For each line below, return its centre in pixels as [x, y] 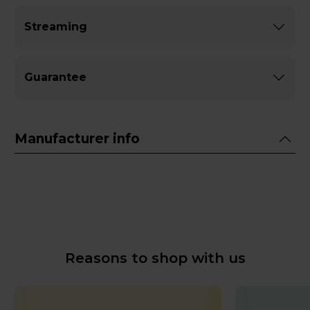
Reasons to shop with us [155, 258]
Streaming [56, 26]
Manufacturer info [77, 139]
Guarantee [55, 77]
